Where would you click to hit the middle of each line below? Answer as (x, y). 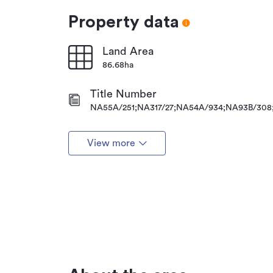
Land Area (128, 51)
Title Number (123, 94)
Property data (124, 22)
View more (111, 144)
